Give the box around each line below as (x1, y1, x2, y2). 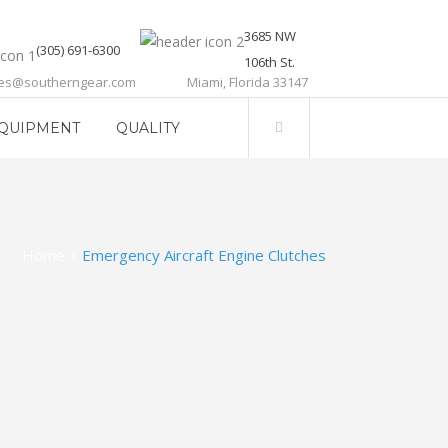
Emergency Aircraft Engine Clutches (82, 245, 326, 265)
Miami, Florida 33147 (187, 73, 308, 91)
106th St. (244, 53, 295, 71)
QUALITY (116, 119, 180, 137)
